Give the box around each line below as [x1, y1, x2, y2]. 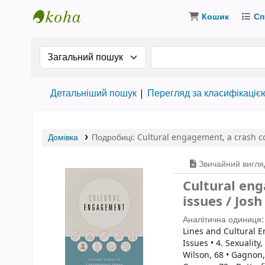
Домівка [48, 131, 78, 144]
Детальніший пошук [50, 86, 137, 101]
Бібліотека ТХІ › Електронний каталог [33, 28, 235, 46]
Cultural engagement [137, 131, 222, 144]
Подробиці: [91, 131, 137, 144]
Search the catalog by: [39, 45, 157, 62]
